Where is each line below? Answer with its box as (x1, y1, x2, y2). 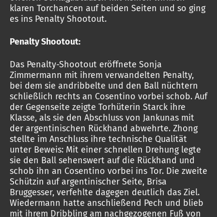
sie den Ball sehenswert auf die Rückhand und (10, 155, 195, 166)
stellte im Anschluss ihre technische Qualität (10, 134, 187, 144)
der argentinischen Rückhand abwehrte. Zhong (10, 123, 198, 134)
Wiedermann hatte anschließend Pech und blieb (10, 198, 203, 208)
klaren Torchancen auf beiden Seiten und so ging (10, 3, 205, 14)
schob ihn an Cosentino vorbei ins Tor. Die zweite (10, 166, 207, 176)
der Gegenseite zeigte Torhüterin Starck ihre (10, 102, 186, 112)
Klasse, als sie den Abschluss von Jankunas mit (10, 112, 194, 123)
